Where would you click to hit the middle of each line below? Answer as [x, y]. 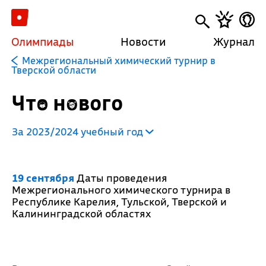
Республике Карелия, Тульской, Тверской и [119, 202]
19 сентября [43, 178]
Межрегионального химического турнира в [121, 190]
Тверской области [53, 70]
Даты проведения [121, 178]
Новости [143, 42]
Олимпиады [42, 42]
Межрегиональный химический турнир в [118, 60]
